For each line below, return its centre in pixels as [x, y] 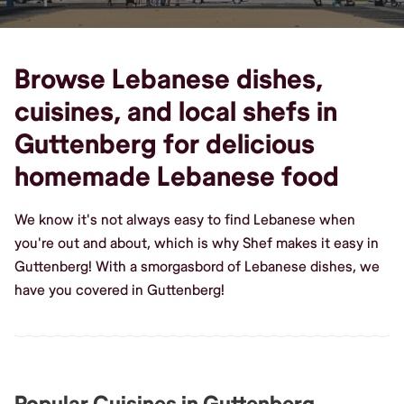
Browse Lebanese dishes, [169, 79]
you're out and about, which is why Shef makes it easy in [197, 243]
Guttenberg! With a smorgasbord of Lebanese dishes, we [197, 266]
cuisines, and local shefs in [176, 112]
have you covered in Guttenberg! [119, 290]
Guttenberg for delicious [165, 144]
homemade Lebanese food [177, 177]
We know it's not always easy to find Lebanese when [185, 220]
